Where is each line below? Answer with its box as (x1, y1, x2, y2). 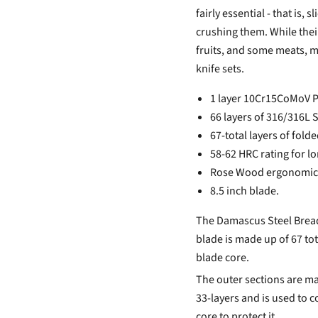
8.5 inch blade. (209, 183, 279, 199)
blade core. (195, 250, 249, 266)
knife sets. (195, 61, 244, 77)
